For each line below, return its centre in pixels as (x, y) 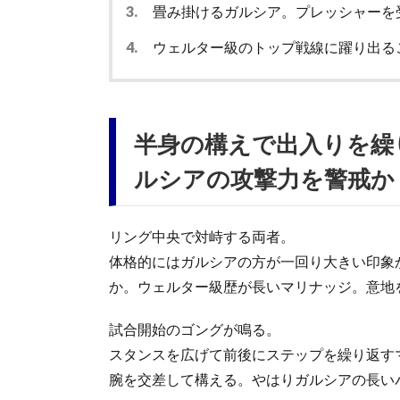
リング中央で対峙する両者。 (202, 236)
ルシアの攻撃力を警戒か (264, 178)
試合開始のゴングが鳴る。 (195, 329)
